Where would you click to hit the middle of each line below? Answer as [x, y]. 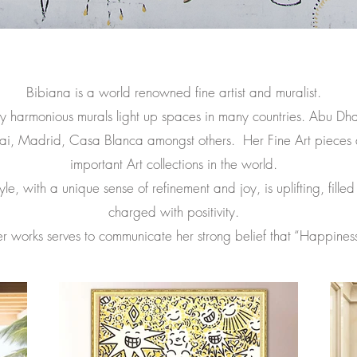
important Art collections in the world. [174, 164]
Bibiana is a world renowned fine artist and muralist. [174, 92]
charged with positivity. [174, 212]
